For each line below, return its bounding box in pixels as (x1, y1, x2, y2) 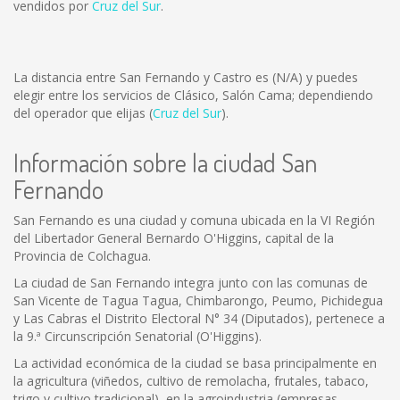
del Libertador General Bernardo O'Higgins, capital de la (13, 229, 334, 246)
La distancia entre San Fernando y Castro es (13, 69, 272, 86)
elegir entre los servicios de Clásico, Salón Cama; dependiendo (13, 87, 373, 104)
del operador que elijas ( (13, 104, 153, 121)
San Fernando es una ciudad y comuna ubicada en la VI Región (13, 212, 375, 229)
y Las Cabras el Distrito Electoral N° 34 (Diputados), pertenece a (13, 310, 385, 327)
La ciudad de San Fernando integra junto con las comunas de (13, 274, 368, 291)
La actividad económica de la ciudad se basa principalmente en (13, 354, 377, 371)
